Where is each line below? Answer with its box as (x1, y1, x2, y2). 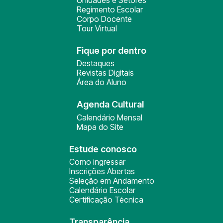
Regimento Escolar (77, 4, 143, 14)
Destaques (77, 58, 114, 68)
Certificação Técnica (69, 195, 143, 205)
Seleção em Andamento (69, 176, 154, 186)
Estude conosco (69, 144, 137, 154)
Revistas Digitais (77, 68, 134, 78)
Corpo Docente (77, 14, 132, 24)
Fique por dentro (77, 45, 146, 56)
